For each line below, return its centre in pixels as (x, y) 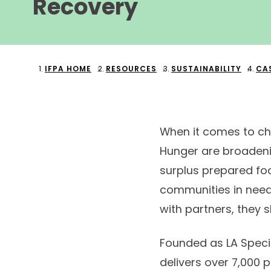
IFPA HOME (68, 69)
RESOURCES (131, 69)
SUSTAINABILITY (206, 69)
